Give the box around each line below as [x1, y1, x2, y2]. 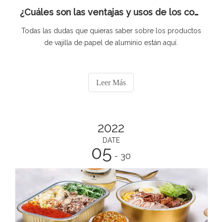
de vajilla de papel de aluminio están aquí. [44, 39, 178, 47]
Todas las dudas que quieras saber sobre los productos [21, 27, 201, 35]
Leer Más [96, 78, 126, 87]
